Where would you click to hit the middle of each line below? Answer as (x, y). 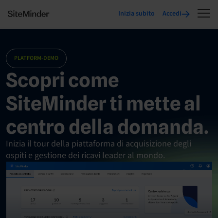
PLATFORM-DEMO (36, 58)
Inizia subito (136, 14)
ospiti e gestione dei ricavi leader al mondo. (85, 155)
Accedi (172, 14)
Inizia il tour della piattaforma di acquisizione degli (99, 144)
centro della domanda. (107, 127)
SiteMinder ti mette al (103, 103)
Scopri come (62, 80)
